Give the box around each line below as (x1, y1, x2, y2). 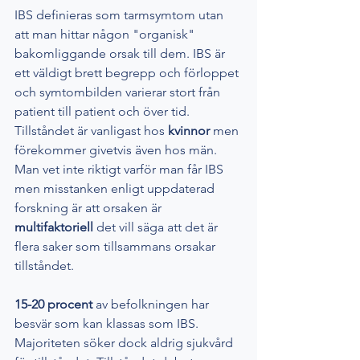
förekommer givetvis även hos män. (14, 142, 220, 158)
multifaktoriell (14, 219, 93, 235)
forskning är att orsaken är (14, 200, 165, 216)
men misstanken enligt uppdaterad (14, 181, 218, 197)
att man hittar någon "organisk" (14, 27, 198, 43)
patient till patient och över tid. (14, 104, 193, 120)
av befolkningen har (96, 297, 212, 313)
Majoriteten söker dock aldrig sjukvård (14, 335, 236, 351)
